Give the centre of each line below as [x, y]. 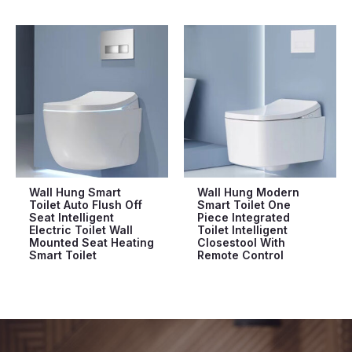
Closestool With [241, 242]
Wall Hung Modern [248, 192]
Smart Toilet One [244, 204]
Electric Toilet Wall [81, 229]
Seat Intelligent [71, 217]
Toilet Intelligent [242, 229]
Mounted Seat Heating [91, 242]
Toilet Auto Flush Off [85, 204]
